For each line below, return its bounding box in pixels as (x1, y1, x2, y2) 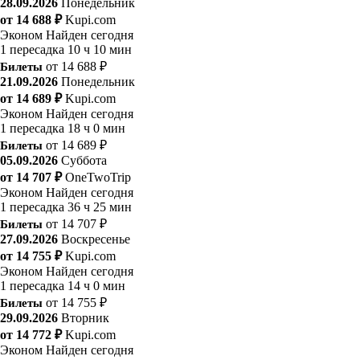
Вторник (61, 310, 109, 325)
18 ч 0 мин (67, 121, 125, 135)
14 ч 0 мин (67, 278, 125, 292)
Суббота (61, 153, 107, 167)
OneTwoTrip (65, 170, 131, 184)
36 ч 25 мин (67, 199, 132, 214)
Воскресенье (61, 231, 130, 246)
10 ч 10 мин (67, 42, 132, 56)
